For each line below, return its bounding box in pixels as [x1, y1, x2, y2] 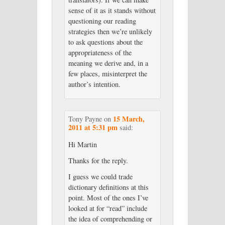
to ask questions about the [68, 37, 143, 47]
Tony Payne [68, 114, 102, 124]
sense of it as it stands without [68, 5, 156, 15]
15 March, [113, 114, 145, 125]
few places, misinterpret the [68, 68, 147, 78]
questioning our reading [68, 16, 136, 26]
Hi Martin [68, 140, 97, 150]
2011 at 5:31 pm [68, 122, 118, 133]
